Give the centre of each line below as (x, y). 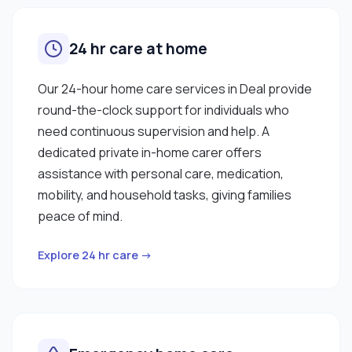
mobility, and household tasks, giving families (165, 194)
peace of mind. (80, 216)
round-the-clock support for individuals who (163, 110)
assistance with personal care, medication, (161, 173)
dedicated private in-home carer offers (150, 152)
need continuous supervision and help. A (154, 131)
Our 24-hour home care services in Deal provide (175, 88)
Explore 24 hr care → (95, 255)
